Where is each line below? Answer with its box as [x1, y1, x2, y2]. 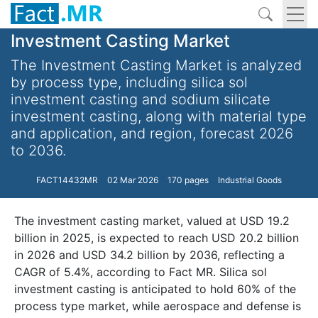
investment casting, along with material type [11, 108, 307, 125]
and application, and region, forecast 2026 [11, 125, 293, 142]
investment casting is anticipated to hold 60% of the [14, 282, 296, 296]
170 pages [168, 175, 209, 185]
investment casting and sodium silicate [11, 91, 270, 108]
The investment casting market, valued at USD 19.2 [14, 214, 290, 228]
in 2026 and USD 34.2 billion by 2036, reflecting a [14, 248, 285, 262]
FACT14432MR [36, 175, 98, 185]
